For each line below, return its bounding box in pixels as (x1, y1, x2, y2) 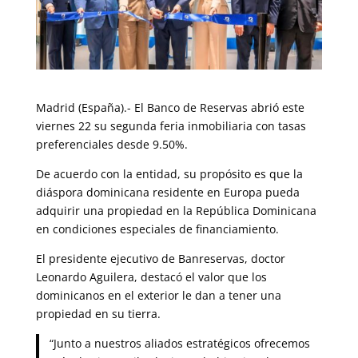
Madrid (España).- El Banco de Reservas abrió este (35, 99, 304, 115)
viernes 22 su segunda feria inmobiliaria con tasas (35, 117, 306, 133)
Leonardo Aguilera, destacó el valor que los (35, 268, 267, 284)
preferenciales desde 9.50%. (35, 136, 188, 152)
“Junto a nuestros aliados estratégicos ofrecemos (50, 335, 311, 351)
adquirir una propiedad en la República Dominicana (35, 202, 316, 218)
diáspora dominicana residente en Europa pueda (35, 184, 300, 200)
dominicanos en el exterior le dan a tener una (35, 287, 281, 303)
